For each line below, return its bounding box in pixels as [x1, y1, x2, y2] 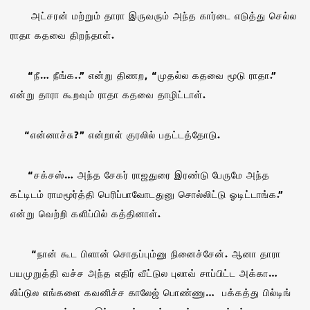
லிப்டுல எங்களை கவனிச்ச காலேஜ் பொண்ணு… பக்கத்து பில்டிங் [10, 285, 291, 299]
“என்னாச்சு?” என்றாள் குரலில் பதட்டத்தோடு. [10, 127, 221, 141]
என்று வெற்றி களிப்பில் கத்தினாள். [10, 206, 161, 220]
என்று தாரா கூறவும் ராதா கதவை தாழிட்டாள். [10, 87, 206, 101]
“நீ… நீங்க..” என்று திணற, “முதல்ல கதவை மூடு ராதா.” [10, 68, 277, 82]
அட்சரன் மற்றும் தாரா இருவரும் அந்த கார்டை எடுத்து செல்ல [10, 8, 297, 22]
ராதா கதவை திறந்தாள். [10, 28, 115, 42]
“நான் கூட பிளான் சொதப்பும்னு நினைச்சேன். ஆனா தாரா [10, 246, 281, 260]
